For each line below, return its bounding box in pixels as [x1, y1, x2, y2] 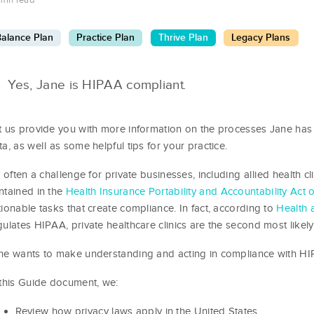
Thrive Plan [158, 32, 208, 43]
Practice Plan [76, 32, 135, 43]
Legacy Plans [231, 32, 291, 43]
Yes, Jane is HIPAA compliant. [7, 76, 186, 93]
